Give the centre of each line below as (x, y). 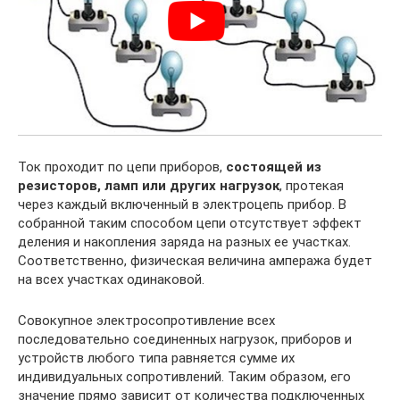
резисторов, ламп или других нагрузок (149, 185)
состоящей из (274, 167)
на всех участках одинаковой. (111, 279)
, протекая (312, 185)
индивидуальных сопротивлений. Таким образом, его (184, 376)
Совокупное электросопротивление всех (146, 320)
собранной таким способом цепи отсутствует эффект (190, 223)
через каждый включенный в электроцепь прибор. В (182, 204)
